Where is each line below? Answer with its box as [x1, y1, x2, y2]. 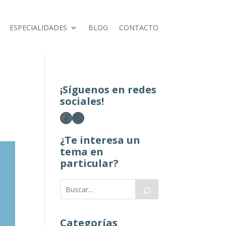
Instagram [72, 108, 130, 126]
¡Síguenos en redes [60, 83, 157, 97]
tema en [60, 145, 104, 159]
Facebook [60, 108, 112, 126]
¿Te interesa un [60, 133, 141, 147]
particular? [60, 156, 119, 171]
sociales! [60, 94, 104, 108]
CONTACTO [119, 22, 158, 32]
